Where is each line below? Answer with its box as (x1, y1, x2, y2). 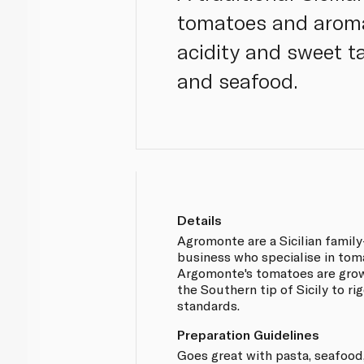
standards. (177, 297, 240, 313)
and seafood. (177, 67, 299, 93)
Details (177, 211, 223, 227)
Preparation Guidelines (177, 326, 320, 342)
